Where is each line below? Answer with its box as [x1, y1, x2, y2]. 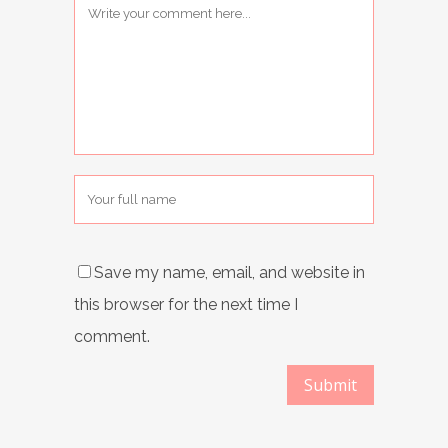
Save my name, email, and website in [94, 262, 365, 282]
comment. [74, 326, 150, 346]
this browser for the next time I [74, 294, 298, 314]
